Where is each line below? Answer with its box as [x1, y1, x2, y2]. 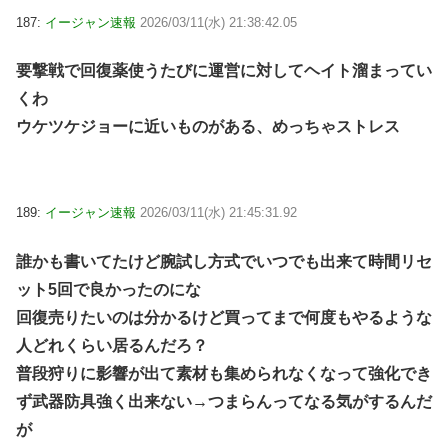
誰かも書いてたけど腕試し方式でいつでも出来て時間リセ [16, 252, 432, 270]
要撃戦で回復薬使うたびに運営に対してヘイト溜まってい [16, 62, 432, 80]
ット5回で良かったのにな [16, 280, 201, 298]
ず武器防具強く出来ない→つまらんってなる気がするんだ [16, 392, 432, 410]
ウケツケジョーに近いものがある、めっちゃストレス [16, 118, 400, 136]
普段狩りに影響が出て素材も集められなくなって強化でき [16, 364, 432, 382]
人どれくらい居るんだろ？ [16, 336, 208, 354]
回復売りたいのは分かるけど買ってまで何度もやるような [16, 308, 432, 326]
